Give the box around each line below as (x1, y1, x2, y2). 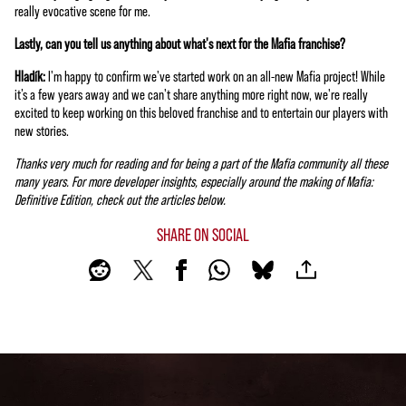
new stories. (14, 121, 69, 139)
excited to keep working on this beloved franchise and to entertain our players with (14, 102, 388, 121)
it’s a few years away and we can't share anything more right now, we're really (14, 84, 368, 102)
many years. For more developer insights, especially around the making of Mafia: (14, 171, 373, 189)
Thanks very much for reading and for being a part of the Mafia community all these (14, 153, 388, 171)
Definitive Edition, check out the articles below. (14, 189, 226, 208)
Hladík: (14, 66, 48, 84)
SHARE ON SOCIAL (157, 222, 249, 245)
